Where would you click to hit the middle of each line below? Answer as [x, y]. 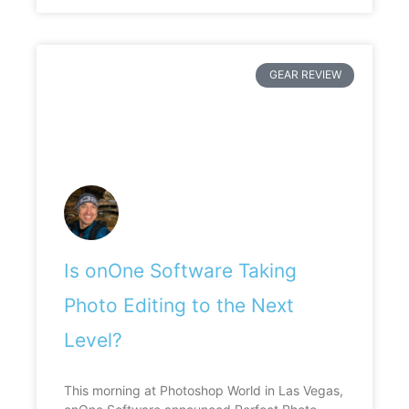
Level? [93, 341]
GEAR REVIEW [305, 75]
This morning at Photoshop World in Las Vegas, [204, 391]
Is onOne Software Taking [180, 271]
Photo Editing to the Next [179, 306]
